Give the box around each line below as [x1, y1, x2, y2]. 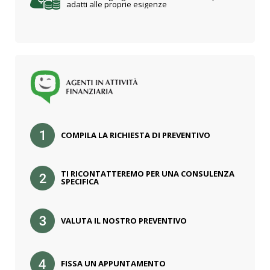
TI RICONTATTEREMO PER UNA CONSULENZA [61, 168, 234, 179]
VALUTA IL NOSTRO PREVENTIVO [61, 215, 187, 226]
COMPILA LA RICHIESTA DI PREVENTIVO [61, 129, 210, 140]
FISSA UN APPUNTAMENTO [61, 257, 166, 269]
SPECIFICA [61, 175, 99, 187]
